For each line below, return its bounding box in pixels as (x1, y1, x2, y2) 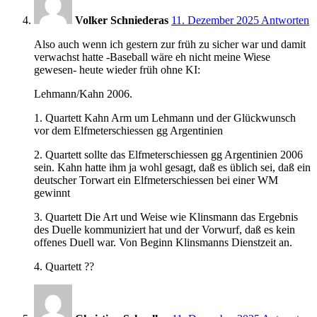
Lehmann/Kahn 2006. (34, 87, 132, 100)
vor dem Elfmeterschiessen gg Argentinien (34, 124, 223, 137)
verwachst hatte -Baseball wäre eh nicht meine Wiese (34, 50, 270, 63)
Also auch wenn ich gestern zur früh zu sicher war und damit (34, 38, 306, 50)
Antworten (261, 13, 309, 26)
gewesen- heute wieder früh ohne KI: (34, 63, 200, 76)
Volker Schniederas (75, 13, 168, 26)
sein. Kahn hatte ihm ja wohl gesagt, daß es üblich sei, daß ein (34, 161, 311, 173)
